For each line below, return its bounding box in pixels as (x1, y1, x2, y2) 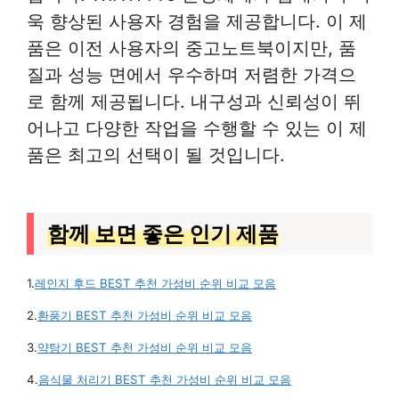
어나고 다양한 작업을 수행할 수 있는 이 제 (27, 116, 367, 139)
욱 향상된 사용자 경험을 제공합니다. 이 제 (27, 9, 367, 32)
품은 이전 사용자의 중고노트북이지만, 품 (27, 36, 356, 59)
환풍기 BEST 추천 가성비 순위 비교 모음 (37, 307, 252, 322)
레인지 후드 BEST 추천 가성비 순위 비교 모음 (35, 275, 276, 290)
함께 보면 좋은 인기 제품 (47, 220, 279, 247)
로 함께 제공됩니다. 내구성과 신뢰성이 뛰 (27, 89, 362, 112)
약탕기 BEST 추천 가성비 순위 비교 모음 (37, 339, 252, 354)
